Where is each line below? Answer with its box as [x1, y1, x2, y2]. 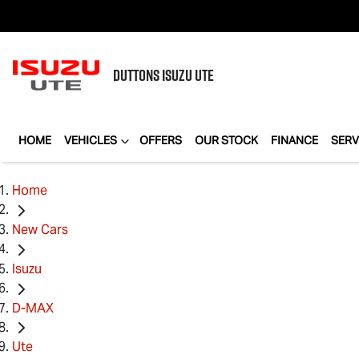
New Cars [12, 220, 68, 238]
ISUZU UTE [162, 64, 214, 87]
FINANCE [271, 133, 318, 147]
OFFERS [139, 133, 182, 147]
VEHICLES [64, 133, 117, 147]
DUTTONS [113, 64, 162, 87]
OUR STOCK [195, 133, 258, 147]
